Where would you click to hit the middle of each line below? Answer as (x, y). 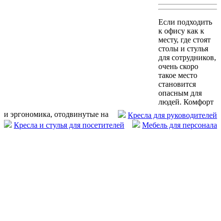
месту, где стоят (184, 40)
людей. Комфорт (186, 102)
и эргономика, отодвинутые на (56, 114)
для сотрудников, (187, 57)
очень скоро (178, 66)
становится (177, 84)
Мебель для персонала (180, 125)
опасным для (180, 93)
